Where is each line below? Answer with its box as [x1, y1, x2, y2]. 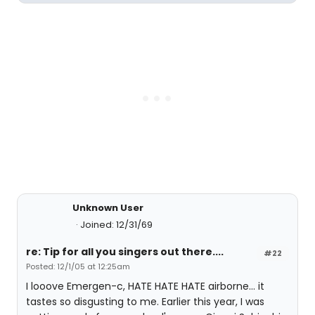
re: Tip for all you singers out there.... [26, 245, 224, 259]
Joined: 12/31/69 [80, 218, 153, 231]
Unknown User [72, 201, 143, 214]
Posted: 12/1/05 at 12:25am [26, 261, 130, 272]
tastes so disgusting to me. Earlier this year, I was [26, 295, 264, 309]
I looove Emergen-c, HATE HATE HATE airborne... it [26, 279, 264, 293]
